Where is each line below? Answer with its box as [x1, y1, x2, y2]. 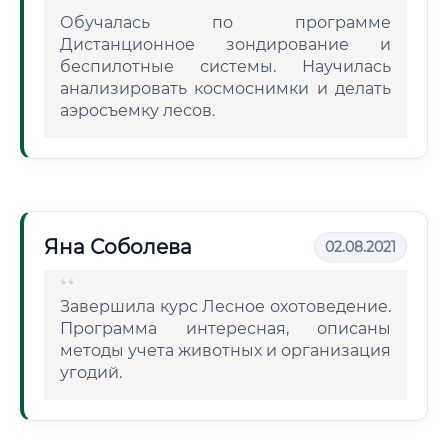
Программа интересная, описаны [60, 319, 391, 338]
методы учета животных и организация [60, 341, 391, 360]
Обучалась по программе [60, 13, 391, 32]
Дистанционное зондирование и [60, 35, 391, 54]
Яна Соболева [44, 235, 192, 259]
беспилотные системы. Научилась [60, 57, 391, 76]
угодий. [60, 363, 122, 382]
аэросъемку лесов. [60, 101, 215, 120]
